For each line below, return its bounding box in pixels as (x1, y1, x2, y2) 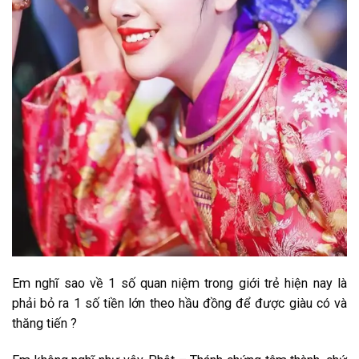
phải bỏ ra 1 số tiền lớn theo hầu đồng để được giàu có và (12, 295, 347, 311)
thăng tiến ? (12, 315, 77, 331)
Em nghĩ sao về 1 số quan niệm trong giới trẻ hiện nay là (12, 275, 347, 291)
